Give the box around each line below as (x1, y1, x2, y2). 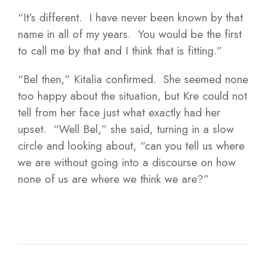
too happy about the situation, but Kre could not (18, 88, 247, 104)
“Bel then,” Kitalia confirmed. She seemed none (18, 71, 248, 87)
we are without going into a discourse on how (18, 154, 236, 170)
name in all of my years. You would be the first (18, 26, 242, 42)
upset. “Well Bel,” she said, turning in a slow (18, 121, 234, 137)
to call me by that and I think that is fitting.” (18, 43, 222, 59)
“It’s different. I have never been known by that (18, 9, 243, 26)
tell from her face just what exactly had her (18, 104, 220, 121)
